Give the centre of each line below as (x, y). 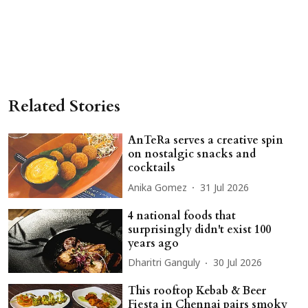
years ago (154, 243)
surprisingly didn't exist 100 (200, 229)
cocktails (152, 168)
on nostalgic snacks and (192, 154)
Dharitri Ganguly (164, 264)
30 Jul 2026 (238, 264)
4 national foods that (182, 216)
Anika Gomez (158, 188)
